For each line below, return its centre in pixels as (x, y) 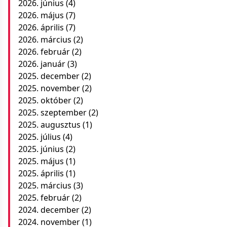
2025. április (41, 173)
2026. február (44, 52)
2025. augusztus (49, 125)
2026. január (42, 64)
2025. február (44, 198)
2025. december (49, 76)
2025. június (41, 149)
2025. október (45, 100)
